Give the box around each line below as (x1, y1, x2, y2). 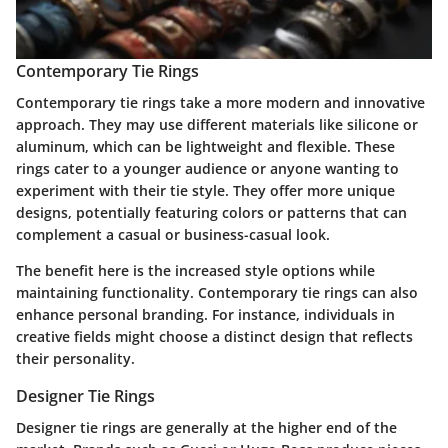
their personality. (16, 348, 135, 368)
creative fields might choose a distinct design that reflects (16, 326, 413, 346)
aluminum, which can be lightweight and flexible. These (16, 136, 395, 156)
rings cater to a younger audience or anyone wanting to (16, 158, 399, 178)
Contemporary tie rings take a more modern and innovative (16, 92, 425, 112)
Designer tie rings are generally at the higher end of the (16, 418, 397, 438)
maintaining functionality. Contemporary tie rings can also (16, 282, 418, 302)
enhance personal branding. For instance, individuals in (16, 304, 395, 324)
